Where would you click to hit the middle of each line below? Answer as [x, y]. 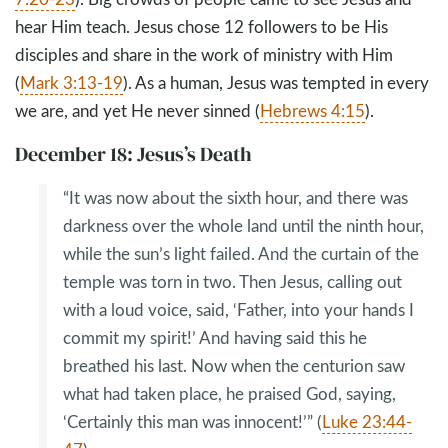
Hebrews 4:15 [312, 111]
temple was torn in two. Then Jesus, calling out [232, 282]
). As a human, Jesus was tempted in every [276, 83]
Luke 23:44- [367, 422]
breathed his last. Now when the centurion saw [234, 366]
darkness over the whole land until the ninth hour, [243, 226]
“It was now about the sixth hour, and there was [235, 198]
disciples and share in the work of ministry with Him [204, 55]
